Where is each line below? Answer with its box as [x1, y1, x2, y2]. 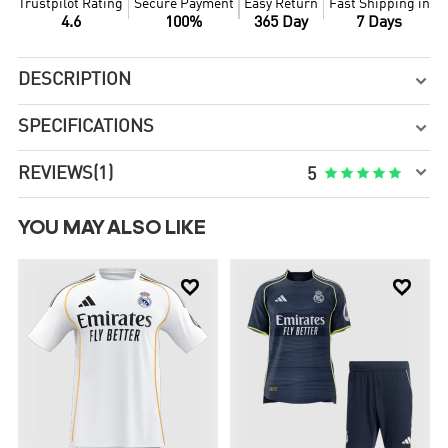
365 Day [254, 15, 309, 32]
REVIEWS [18, 164, 94, 183]
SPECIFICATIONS [18, 118, 155, 137]
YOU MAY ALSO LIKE [18, 218, 207, 239]
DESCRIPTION [18, 71, 132, 90]
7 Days [356, 15, 403, 32]
